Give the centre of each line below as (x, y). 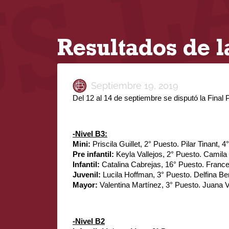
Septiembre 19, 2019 (135, 86)
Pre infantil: (94, 155)
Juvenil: (88, 175)
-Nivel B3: (90, 134)
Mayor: (86, 185)
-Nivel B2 (89, 221)
